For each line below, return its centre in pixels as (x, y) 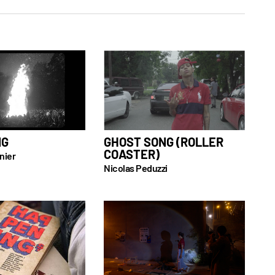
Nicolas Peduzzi (136, 168)
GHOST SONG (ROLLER (164, 141)
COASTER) (132, 154)
